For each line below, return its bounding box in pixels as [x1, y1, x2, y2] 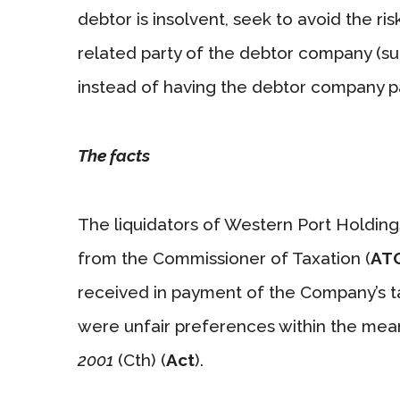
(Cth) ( [113, 349, 166, 370]
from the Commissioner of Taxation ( [78, 247, 371, 268]
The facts [78, 145, 150, 165]
